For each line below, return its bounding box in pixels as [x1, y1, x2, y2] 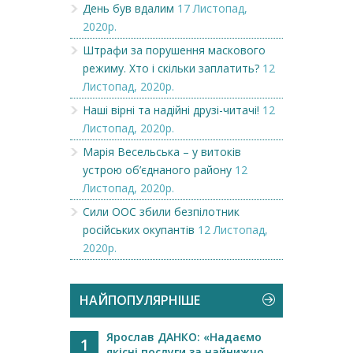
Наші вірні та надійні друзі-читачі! [83, 102, 259, 117]
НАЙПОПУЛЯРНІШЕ [80, 292, 200, 309]
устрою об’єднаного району [83, 162, 232, 177]
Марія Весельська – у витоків [83, 144, 241, 159]
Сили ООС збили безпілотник [83, 204, 240, 219]
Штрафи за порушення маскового [83, 43, 266, 58]
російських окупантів [83, 222, 195, 237]
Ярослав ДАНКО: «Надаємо [106, 329, 262, 344]
